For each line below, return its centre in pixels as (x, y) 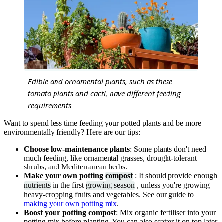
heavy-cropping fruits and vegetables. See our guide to (109, 195)
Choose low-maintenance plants (77, 149)
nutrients (37, 185)
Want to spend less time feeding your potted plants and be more (103, 123)
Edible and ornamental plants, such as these (100, 81)
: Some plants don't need (168, 149)
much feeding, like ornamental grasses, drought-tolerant (110, 158)
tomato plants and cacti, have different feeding (104, 93)
